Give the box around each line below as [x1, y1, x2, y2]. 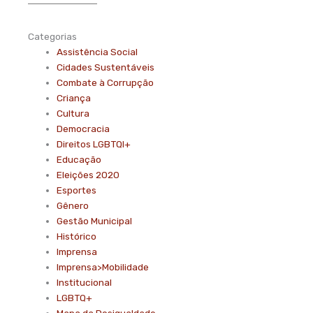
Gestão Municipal [57, 214, 133, 226]
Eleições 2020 [57, 168, 120, 180]
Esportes [57, 184, 97, 196]
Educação [57, 153, 102, 165]
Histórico [57, 230, 97, 242]
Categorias [28, 30, 77, 42]
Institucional [57, 276, 112, 288]
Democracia [57, 122, 110, 134]
